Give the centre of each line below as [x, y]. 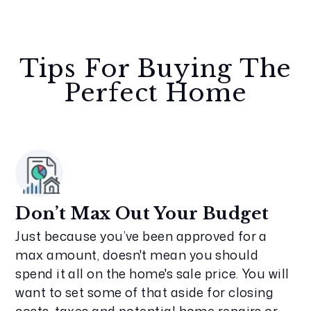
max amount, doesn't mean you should [137, 255]
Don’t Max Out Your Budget [142, 213]
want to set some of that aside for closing [145, 292]
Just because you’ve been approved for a [141, 236]
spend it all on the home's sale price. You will [152, 274]
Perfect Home [155, 93]
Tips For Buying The [155, 68]
